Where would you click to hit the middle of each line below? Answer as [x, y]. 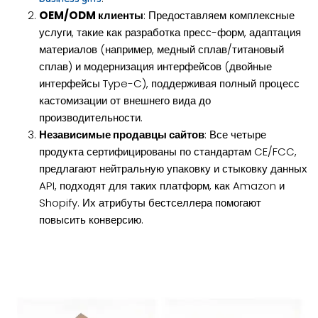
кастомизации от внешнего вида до [125, 100]
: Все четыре [236, 134]
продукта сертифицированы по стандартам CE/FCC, [168, 151]
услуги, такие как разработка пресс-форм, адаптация [170, 32]
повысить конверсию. [92, 219]
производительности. [91, 117]
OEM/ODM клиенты [92, 15]
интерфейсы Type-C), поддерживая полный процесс [170, 83]
